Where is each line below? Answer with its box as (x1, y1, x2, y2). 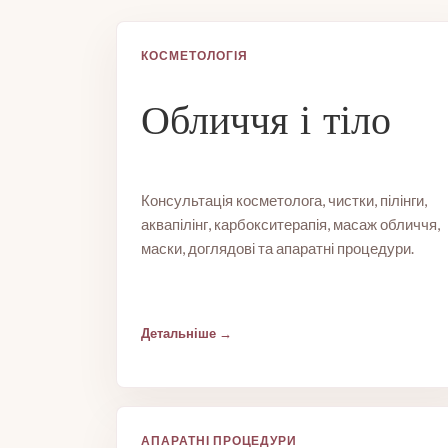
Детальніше (141, 325, 216, 341)
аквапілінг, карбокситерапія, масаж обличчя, (141, 215, 440, 233)
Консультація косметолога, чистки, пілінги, (141, 191, 427, 209)
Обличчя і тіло (141, 95, 391, 145)
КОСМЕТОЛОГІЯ (141, 48, 248, 63)
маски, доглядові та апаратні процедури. (141, 239, 414, 257)
